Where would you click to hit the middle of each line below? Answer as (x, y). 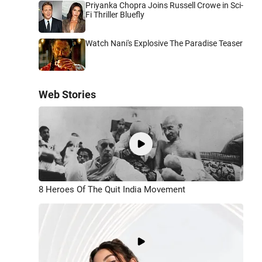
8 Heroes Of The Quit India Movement (112, 190)
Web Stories (67, 94)
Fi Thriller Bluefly (115, 14)
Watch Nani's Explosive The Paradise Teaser (164, 43)
